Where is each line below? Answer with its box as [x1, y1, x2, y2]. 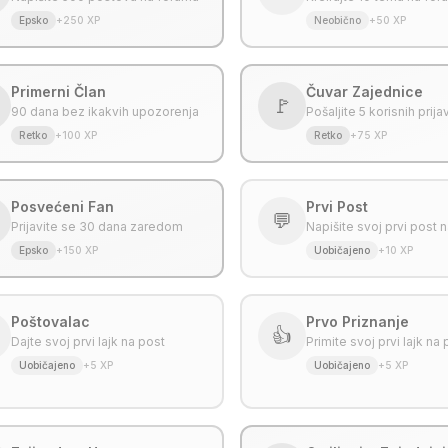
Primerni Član [11, 83, 106, 100]
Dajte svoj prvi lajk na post [11, 334, 165, 349]
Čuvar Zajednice [306, 83, 424, 100]
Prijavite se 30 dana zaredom [11, 219, 183, 234]
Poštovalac [11, 313, 90, 330]
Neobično [314, 14, 362, 26]
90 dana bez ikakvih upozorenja [11, 104, 199, 119]
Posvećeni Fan [11, 198, 114, 215]
